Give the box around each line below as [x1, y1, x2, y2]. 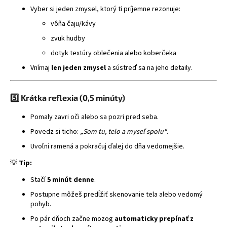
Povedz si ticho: [30, 126, 80, 137]
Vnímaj [30, 62, 51, 73]
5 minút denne [47, 174, 94, 185]
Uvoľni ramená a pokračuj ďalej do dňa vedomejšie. [30, 141, 184, 152]
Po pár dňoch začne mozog [30, 213, 115, 224]
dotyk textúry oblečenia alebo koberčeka [51, 48, 176, 58]
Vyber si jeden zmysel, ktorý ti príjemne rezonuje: [30, 4, 180, 14]
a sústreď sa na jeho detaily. [106, 62, 193, 73]
